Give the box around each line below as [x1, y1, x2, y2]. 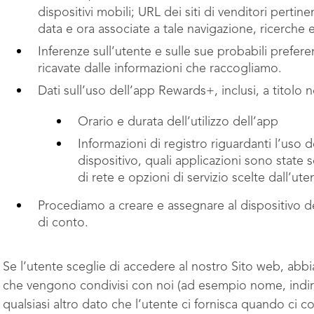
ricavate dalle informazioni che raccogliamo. [38, 62, 282, 75]
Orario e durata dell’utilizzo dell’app [78, 116, 278, 128]
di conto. [38, 217, 92, 229]
